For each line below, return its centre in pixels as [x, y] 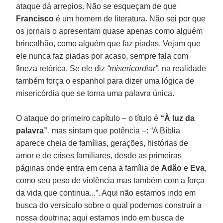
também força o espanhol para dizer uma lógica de [105, 81]
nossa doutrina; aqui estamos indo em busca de [100, 218]
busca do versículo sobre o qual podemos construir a [109, 205]
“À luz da [178, 118]
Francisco [35, 18]
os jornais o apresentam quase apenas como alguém [110, 31]
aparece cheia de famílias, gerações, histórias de [102, 143]
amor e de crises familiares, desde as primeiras [99, 155]
